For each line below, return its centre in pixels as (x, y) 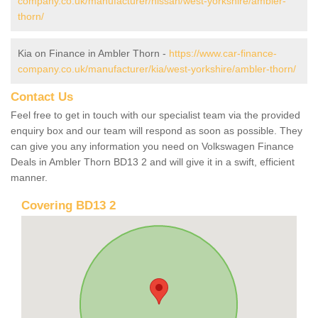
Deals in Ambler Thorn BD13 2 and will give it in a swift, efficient (153, 161)
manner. (29, 177)
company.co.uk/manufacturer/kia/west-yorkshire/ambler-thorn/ (157, 68)
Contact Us (42, 97)
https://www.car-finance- (223, 53)
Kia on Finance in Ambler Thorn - (93, 53)
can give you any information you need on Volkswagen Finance (152, 146)
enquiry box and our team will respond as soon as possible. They (157, 130)
